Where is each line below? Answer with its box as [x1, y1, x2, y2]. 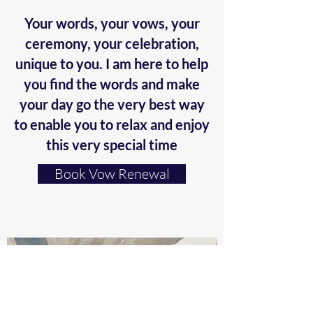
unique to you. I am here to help [15, 55, 208, 72]
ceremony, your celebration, [24, 35, 199, 52]
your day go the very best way [19, 96, 205, 112]
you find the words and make [24, 75, 200, 92]
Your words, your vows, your [24, 15, 200, 31]
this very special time [46, 136, 177, 153]
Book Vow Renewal [54, 165, 170, 182]
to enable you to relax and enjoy [14, 116, 210, 133]
